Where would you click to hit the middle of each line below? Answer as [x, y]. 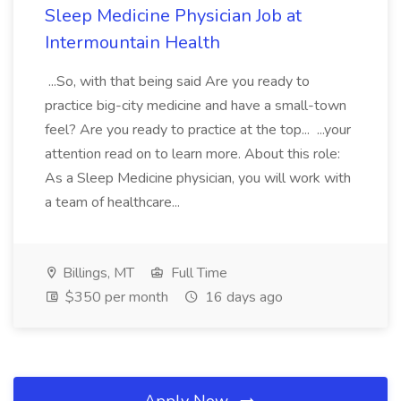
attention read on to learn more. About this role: [192, 154]
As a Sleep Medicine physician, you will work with [198, 178]
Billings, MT [97, 273]
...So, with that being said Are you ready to [177, 81]
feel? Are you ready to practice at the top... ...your [198, 130]
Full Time [197, 273]
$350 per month [115, 297]
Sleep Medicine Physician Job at [173, 16]
